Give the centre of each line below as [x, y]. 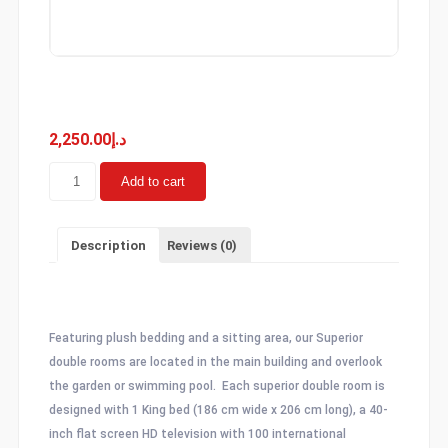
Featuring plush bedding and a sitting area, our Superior [205, 338]
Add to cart [153, 182]
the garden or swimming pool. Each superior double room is [216, 386]
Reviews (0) [201, 245]
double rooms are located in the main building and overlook [215, 362]
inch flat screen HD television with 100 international [197, 434]
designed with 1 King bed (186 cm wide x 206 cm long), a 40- [218, 410]
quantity [70, 214]
